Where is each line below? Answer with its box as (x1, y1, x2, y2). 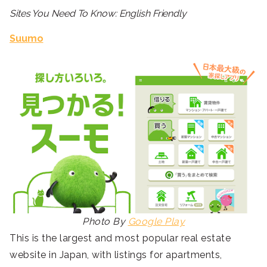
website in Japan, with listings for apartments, (10, 249, 222, 261)
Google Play (128, 216, 185, 228)
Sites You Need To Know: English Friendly (10, 8, 187, 20)
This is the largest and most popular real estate (10, 232, 231, 244)
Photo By (82, 216, 128, 228)
